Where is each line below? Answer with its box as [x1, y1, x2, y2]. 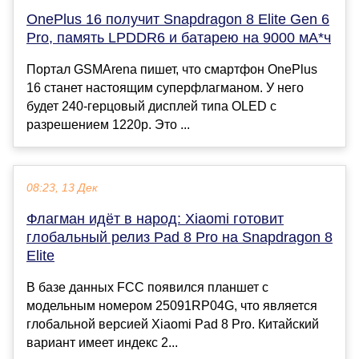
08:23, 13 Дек [26, 181, 98, 194]
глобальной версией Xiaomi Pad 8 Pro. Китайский [26, 317, 319, 331]
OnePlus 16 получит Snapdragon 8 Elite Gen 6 [26, 10, 329, 27]
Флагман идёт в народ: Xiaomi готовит [26, 210, 284, 227]
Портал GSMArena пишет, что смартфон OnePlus [26, 62, 317, 76]
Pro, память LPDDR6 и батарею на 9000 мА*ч [26, 29, 331, 46]
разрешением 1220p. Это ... [26, 117, 190, 131]
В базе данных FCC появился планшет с [26, 280, 268, 294]
